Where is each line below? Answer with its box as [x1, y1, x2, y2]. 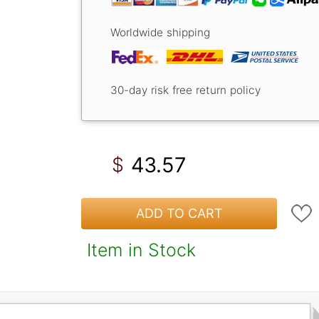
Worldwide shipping [110, 25, 210, 39]
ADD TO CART [135, 206, 223, 221]
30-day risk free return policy [110, 83, 261, 97]
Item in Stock [87, 239, 196, 261]
